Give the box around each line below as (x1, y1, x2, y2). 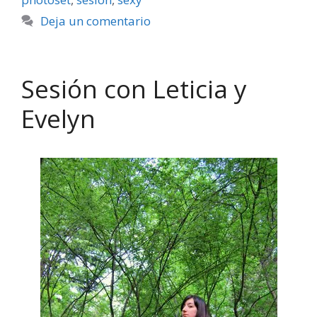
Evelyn (21, 101, 96, 135)
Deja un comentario (40, 12, 151, 29)
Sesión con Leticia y (21, 71, 247, 105)
